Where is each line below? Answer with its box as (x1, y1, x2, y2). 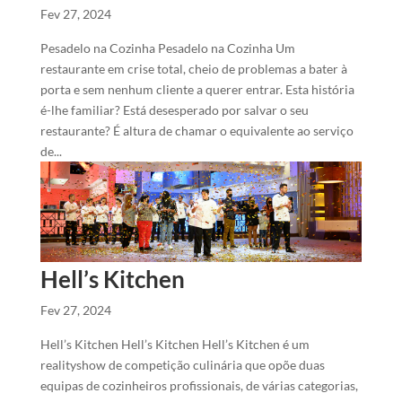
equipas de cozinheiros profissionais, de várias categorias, (39, 378, 358, 394)
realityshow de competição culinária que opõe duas (39, 357, 325, 373)
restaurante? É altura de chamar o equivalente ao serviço (39, 122, 354, 138)
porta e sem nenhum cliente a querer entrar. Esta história (39, 81, 354, 97)
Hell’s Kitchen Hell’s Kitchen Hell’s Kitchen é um (39, 336, 310, 353)
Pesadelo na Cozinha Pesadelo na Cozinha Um (39, 39, 295, 56)
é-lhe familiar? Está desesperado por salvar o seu (39, 101, 309, 118)
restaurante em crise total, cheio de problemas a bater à (39, 60, 347, 76)
